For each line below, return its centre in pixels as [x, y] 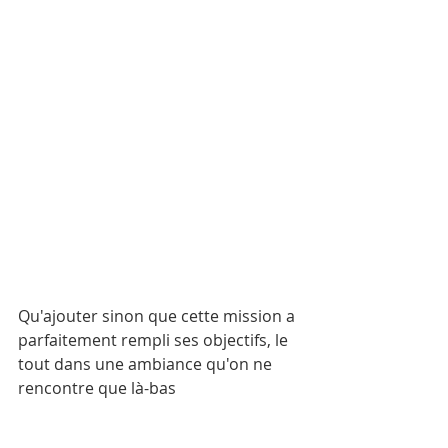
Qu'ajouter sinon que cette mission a [158, 316]
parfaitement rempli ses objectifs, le [155, 340]
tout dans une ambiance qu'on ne [147, 364]
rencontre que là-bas [97, 388]
